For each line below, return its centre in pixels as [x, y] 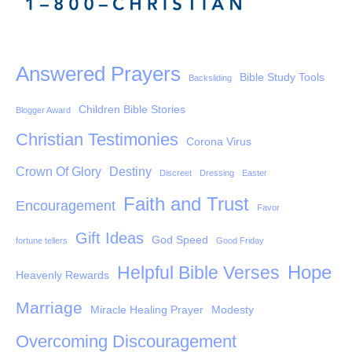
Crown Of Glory [59, 172]
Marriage [49, 308]
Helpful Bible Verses [198, 273]
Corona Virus [219, 142]
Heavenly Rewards [62, 275]
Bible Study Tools [282, 77]
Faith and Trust [186, 204]
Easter [255, 173]
